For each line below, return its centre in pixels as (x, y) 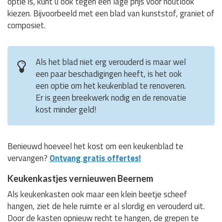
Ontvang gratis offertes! (95, 158)
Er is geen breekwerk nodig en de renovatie (111, 97)
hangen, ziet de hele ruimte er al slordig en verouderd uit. (106, 206)
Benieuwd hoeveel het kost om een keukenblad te (95, 146)
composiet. (27, 25)
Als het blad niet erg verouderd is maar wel (111, 62)
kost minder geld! (66, 109)
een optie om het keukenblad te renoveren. (111, 85)
